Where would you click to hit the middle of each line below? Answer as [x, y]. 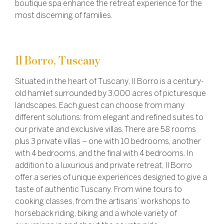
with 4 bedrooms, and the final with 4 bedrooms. [100, 154]
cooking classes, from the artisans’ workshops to [102, 202]
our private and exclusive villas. [70, 130]
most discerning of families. [64, 16]
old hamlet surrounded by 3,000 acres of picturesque [110, 94]
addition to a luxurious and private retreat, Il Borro [104, 166]
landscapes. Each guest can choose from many [100, 106]
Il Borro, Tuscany [58, 61]
